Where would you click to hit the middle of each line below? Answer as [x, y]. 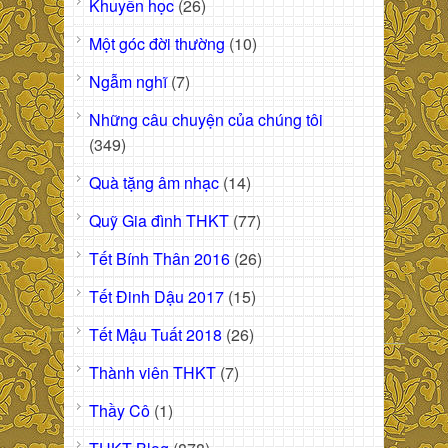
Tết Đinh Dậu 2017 [156, 297]
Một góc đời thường [157, 44]
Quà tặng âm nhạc [154, 183]
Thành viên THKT [152, 373]
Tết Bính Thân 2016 [159, 259]
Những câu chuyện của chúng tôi [206, 120]
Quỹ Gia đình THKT [159, 221]
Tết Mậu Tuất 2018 [155, 335]
